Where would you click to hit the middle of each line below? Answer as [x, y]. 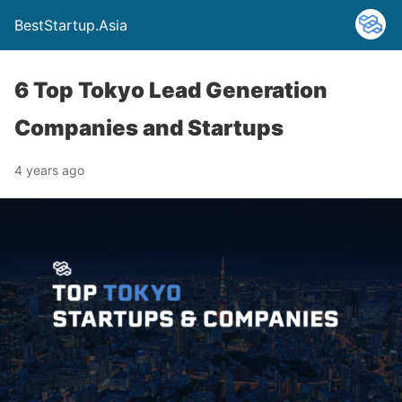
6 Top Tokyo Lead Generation [171, 90]
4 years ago [49, 170]
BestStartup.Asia [71, 25]
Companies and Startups [149, 128]
